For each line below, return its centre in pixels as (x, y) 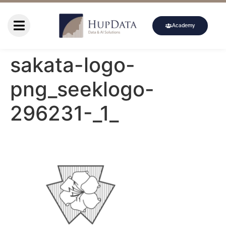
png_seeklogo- (82, 89)
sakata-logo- (73, 65)
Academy (184, 25)
